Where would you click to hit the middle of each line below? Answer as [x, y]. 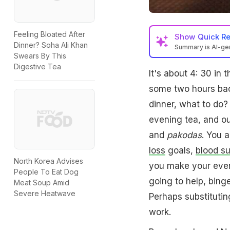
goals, [180, 150]
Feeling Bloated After [50, 34]
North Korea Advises [49, 161]
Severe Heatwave [45, 194]
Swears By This [40, 56]
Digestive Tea [37, 67]
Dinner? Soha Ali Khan [51, 45]
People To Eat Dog [46, 172]
